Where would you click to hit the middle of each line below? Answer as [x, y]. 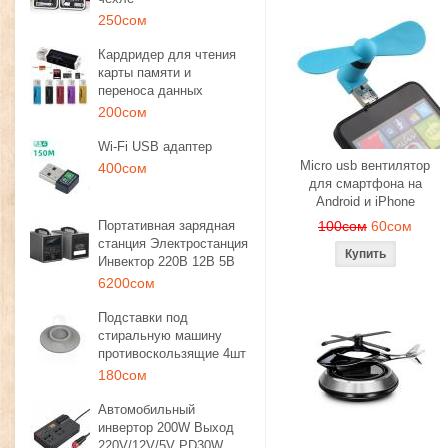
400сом [122, 168]
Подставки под [143, 317]
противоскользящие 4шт [172, 353]
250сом [122, 20]
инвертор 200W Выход [166, 427]
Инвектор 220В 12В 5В [166, 261]
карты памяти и [144, 72]
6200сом [126, 283]
